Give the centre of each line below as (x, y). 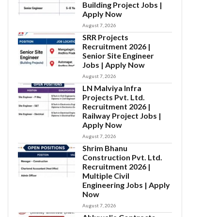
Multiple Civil (106, 176)
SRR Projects (106, 37)
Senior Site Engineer (118, 55)
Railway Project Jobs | (122, 116)
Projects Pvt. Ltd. (114, 97)
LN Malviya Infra (112, 88)
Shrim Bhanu (105, 148)
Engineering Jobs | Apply (126, 185)
